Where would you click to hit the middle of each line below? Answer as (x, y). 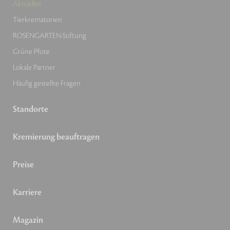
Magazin (28, 221)
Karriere (27, 193)
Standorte (31, 110)
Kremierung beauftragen (56, 137)
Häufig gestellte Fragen (47, 84)
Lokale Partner (34, 68)
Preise (23, 165)
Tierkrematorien (37, 20)
